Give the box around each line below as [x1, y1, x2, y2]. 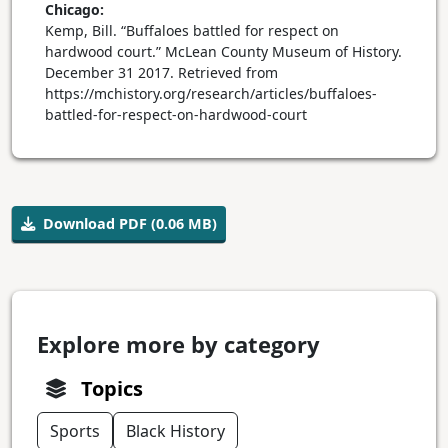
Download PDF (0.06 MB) [43, 214, 217, 234]
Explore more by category [37, 330, 320, 360]
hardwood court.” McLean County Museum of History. [45, 42, 402, 62]
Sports [50, 420, 100, 443]
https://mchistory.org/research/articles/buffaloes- [45, 84, 377, 104]
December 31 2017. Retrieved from [45, 63, 278, 83]
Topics [81, 375, 143, 403]
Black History [126, 420, 225, 443]
